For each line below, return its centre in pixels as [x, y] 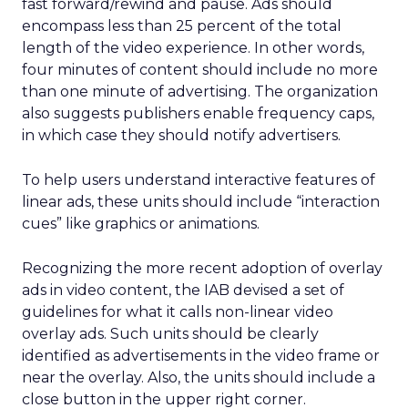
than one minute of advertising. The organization [200, 92]
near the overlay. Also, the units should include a [199, 377]
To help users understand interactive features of [199, 180]
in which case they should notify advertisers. [181, 135]
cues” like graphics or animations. [141, 224]
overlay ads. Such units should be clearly [170, 334]
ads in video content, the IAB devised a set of [183, 290]
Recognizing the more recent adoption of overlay [202, 268]
